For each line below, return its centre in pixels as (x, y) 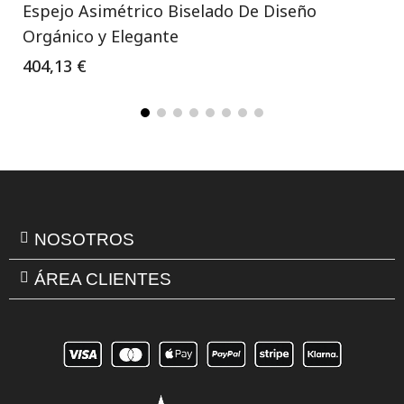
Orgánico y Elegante (101, 36)
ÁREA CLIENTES (103, 279)
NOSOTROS (84, 239)
